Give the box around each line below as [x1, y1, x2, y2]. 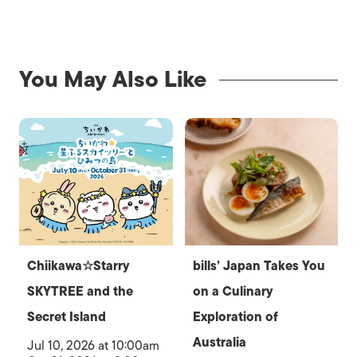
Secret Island [27, 306, 106, 328]
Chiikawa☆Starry [27, 255, 130, 277]
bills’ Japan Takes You [192, 255, 325, 277]
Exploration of [192, 306, 278, 328]
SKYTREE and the [27, 280, 133, 302]
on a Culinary [192, 280, 273, 302]
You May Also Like [19, 61, 206, 97]
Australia [192, 331, 246, 353]
